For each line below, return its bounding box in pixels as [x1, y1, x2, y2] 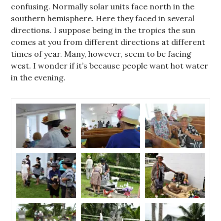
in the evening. [11, 73, 66, 82]
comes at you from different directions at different [11, 37, 206, 47]
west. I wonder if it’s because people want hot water [11, 61, 209, 71]
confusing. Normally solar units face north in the [11, 1, 195, 11]
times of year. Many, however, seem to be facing [11, 49, 192, 59]
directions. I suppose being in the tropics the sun [11, 25, 196, 35]
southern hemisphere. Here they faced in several [11, 13, 195, 23]
